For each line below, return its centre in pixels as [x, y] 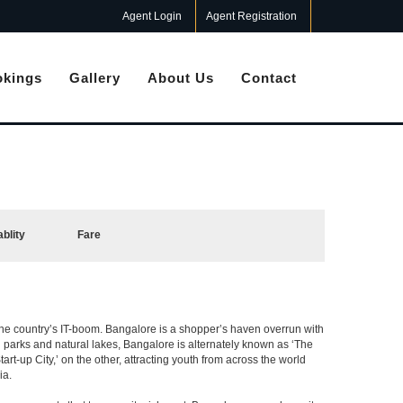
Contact [269, 78]
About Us [181, 78]
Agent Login [152, 16]
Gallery [95, 78]
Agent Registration [251, 16]
